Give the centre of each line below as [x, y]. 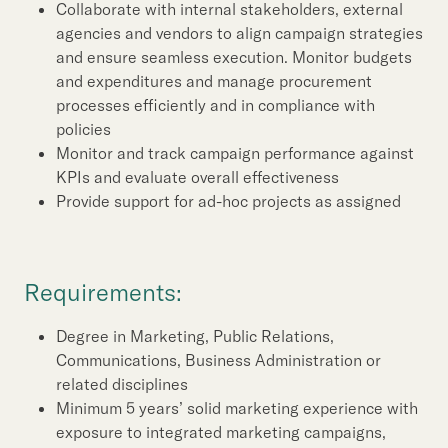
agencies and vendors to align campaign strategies [239, 33]
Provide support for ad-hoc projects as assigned [228, 201]
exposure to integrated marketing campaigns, [221, 432]
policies [83, 129]
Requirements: [103, 292]
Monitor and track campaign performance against [235, 153]
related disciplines [122, 384]
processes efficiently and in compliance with [215, 105]
